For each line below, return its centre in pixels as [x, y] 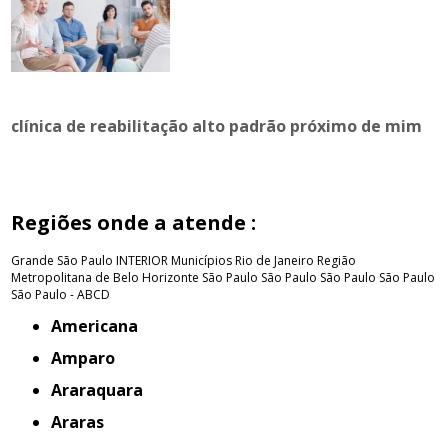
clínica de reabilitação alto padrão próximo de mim [217, 126]
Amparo [89, 358]
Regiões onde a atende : [134, 222]
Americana [100, 326]
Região [337, 260]
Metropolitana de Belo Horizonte [105, 277]
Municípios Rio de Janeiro [243, 260]
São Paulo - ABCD [61, 294]
